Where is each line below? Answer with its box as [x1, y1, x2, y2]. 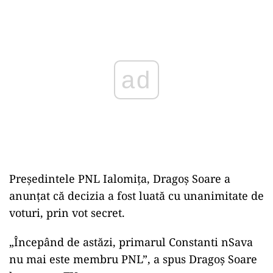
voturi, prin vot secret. [9, 205, 125, 220]
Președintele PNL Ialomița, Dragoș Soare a [9, 171, 230, 186]
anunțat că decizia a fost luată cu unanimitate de [9, 188, 264, 203]
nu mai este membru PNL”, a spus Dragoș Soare [9, 252, 257, 266]
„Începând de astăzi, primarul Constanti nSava [9, 235, 253, 249]
